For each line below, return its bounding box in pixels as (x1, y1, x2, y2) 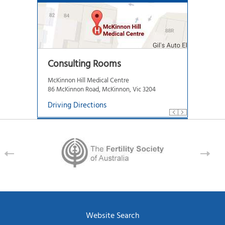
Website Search (85, 210, 140, 222)
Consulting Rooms (48, 57, 121, 71)
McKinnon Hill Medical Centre (48, 76, 129, 85)
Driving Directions (48, 100, 106, 111)
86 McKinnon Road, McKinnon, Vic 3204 (48, 85, 156, 94)
